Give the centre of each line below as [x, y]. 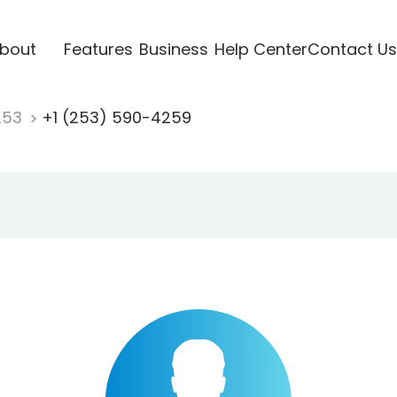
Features [98, 49]
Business [173, 49]
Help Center [261, 49]
